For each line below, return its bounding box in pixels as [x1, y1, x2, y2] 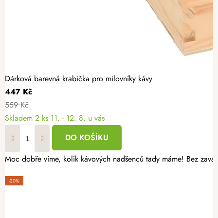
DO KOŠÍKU [65, 132, 109, 144]
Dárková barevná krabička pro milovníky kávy [5, 73, 152, 85]
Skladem [5, 112, 35, 124]
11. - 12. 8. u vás [51, 112, 105, 124]
